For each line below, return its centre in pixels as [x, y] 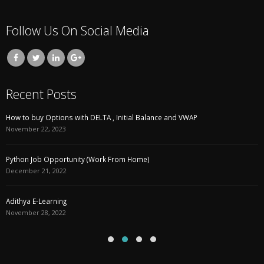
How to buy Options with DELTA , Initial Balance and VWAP [102, 117]
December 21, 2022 [36, 171]
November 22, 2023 [36, 129]
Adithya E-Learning [36, 201]
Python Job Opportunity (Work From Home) [78, 159]
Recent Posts [41, 94]
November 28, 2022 [36, 212]
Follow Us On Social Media [77, 30]
